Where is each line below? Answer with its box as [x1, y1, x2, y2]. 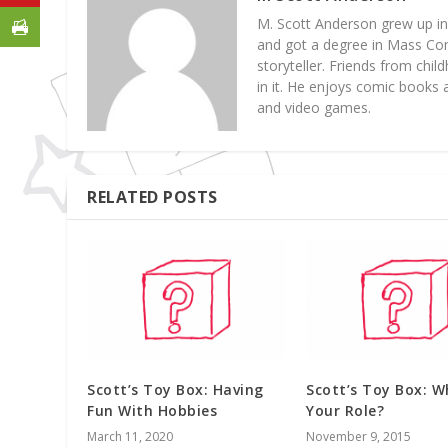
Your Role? [306, 400, 384, 420]
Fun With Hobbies [87, 400, 218, 420]
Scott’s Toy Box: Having [87, 379, 264, 399]
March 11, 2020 [87, 427, 174, 445]
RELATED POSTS [87, 185, 218, 208]
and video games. [257, 97, 372, 117]
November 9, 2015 [306, 427, 411, 445]
